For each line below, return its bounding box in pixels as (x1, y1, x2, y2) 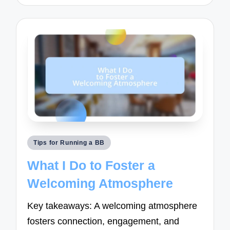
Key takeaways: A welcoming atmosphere (27, 200, 198, 211)
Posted (26, 136, 53, 146)
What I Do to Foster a (27, 158, 156, 173)
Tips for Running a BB (33, 139, 105, 146)
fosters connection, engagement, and (27, 216, 180, 226)
